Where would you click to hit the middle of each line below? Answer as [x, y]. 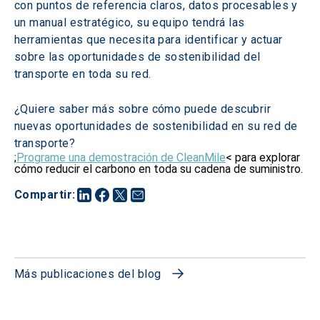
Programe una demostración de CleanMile [121, 157]
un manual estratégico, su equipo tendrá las [131, 22]
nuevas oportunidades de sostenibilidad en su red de [157, 126]
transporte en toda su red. [83, 74]
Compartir [44, 195]
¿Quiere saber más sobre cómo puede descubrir [144, 109]
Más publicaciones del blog [88, 274]
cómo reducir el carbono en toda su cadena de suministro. [159, 169]
